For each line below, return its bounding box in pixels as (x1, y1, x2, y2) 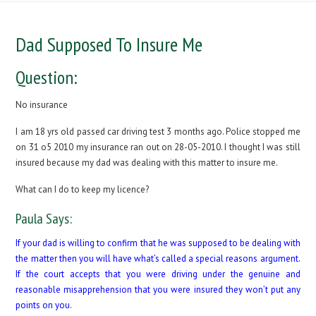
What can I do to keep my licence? (16, 183, 150, 195)
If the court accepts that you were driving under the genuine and (16, 268, 300, 280)
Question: (16, 66, 78, 89)
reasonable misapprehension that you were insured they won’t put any (16, 284, 300, 296)
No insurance (16, 99, 68, 111)
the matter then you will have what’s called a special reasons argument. (16, 253, 300, 265)
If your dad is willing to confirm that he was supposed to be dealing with (16, 237, 300, 249)
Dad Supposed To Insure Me (16, 31, 203, 57)
